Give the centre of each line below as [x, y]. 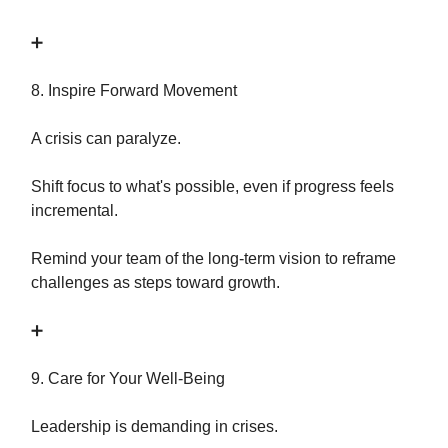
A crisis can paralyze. [106, 138]
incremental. [74, 210]
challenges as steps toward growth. [155, 282]
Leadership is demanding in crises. [154, 426]
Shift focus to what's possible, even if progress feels [212, 186]
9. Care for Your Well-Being [128, 378]
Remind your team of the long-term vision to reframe [213, 258]
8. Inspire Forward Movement [134, 90]
